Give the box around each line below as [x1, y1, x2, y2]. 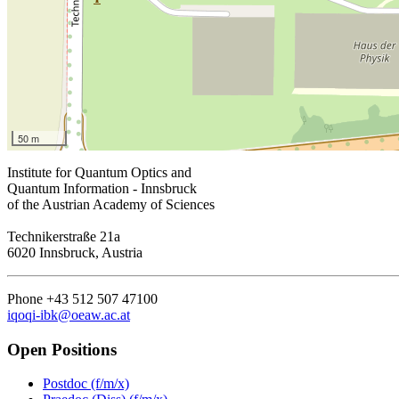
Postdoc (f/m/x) [43, 376, 129, 392]
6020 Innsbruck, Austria [7, 245, 142, 261]
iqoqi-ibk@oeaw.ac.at [7, 307, 130, 323]
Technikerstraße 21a [7, 229, 120, 245]
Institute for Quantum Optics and [7, 165, 191, 181]
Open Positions [7, 339, 117, 359]
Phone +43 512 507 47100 [7, 291, 158, 307]
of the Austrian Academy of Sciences [7, 197, 215, 213]
